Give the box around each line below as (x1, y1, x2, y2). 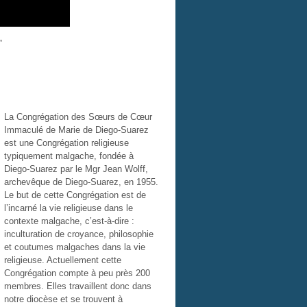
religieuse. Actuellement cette (4, 255, 121, 265)
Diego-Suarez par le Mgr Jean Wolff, (4, 164, 148, 174)
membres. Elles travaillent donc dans (4, 281, 151, 291)
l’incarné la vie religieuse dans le (4, 203, 133, 213)
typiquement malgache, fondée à (4, 151, 134, 161)
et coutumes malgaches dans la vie (4, 242, 145, 252)
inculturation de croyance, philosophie (4, 229, 153, 239)
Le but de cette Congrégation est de (4, 190, 146, 200)
